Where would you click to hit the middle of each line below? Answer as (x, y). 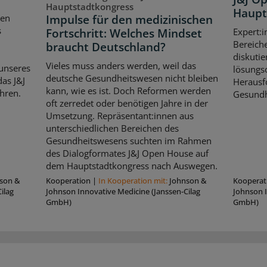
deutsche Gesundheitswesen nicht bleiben (132, 78)
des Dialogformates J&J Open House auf (128, 153)
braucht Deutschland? (106, 47)
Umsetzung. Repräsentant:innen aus (120, 116)
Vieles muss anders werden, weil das (121, 66)
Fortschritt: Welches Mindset (124, 33)
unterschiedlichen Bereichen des (113, 128)
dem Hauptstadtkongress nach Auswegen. (132, 166)
